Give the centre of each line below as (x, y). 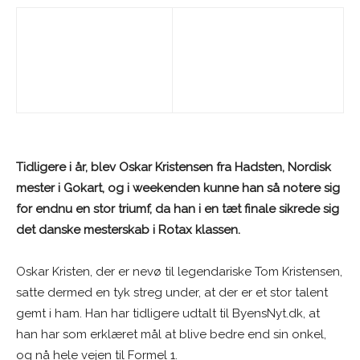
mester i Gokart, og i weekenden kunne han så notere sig (178, 188)
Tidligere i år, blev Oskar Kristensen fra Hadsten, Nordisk (174, 168)
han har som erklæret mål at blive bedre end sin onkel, (171, 335)
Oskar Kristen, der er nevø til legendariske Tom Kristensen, (179, 272)
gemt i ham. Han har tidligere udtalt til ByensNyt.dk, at (168, 314)
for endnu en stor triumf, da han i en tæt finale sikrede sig (178, 209)
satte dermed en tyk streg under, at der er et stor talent (172, 293)
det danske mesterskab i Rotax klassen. (128, 230)
